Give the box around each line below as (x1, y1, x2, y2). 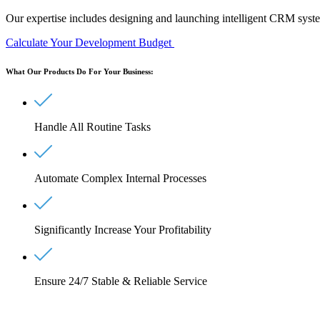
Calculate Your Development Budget (6, 36, 174, 49)
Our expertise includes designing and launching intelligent (6, 11, 269, 24)
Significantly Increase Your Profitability (34, 223, 211, 236)
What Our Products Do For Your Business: (6, 66, 154, 76)
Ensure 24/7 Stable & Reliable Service (34, 274, 207, 287)
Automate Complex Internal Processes (34, 171, 206, 184)
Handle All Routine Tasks (34, 120, 151, 133)
